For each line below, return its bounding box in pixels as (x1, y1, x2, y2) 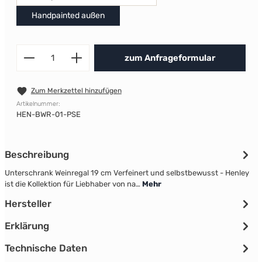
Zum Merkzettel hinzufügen (30, 87, 122, 95)
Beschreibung (4, 149, 69, 161)
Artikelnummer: (16, 100, 60, 108)
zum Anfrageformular (125, 53, 216, 63)
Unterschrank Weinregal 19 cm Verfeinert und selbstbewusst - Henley (4, 168, 249, 178)
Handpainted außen (31, 11, 105, 20)
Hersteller (4, 198, 51, 210)
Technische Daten (4, 242, 87, 254)
